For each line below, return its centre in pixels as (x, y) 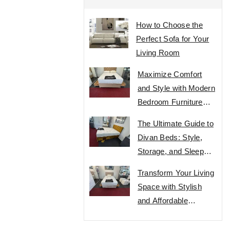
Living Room (158, 53)
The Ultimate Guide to (175, 123)
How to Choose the (169, 25)
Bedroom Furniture (170, 102)
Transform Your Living (176, 173)
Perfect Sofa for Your (172, 39)
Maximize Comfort (170, 74)
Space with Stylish (170, 187)
